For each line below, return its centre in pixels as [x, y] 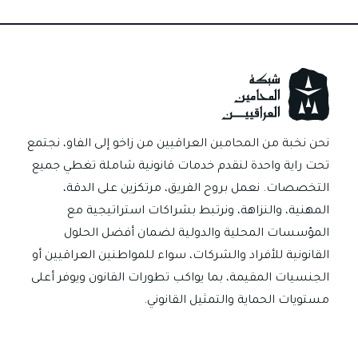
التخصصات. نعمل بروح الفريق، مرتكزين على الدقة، [196, 189]
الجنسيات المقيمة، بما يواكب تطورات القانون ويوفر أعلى [180, 278]
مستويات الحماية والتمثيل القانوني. [237, 301]
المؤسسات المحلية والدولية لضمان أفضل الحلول [197, 234]
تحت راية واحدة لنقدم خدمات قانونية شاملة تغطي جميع [181, 167]
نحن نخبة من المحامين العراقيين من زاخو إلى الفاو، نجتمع [178, 144]
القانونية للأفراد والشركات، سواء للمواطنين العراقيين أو [181, 256]
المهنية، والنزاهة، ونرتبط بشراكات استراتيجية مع [198, 211]
